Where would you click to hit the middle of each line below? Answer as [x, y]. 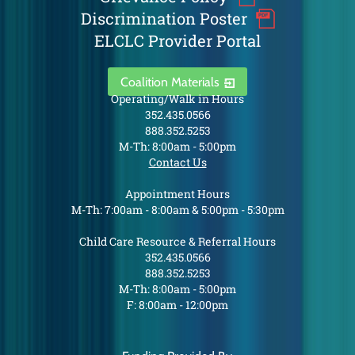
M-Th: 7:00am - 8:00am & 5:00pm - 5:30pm [177, 210]
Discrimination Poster [164, 18]
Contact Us [177, 162]
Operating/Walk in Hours [177, 99]
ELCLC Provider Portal [177, 40]
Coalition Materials [170, 82]
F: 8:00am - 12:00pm [177, 305]
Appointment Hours [177, 194]
